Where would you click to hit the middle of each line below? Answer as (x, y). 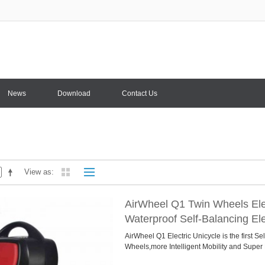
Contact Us (140, 94)
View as (38, 172)
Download (74, 94)
